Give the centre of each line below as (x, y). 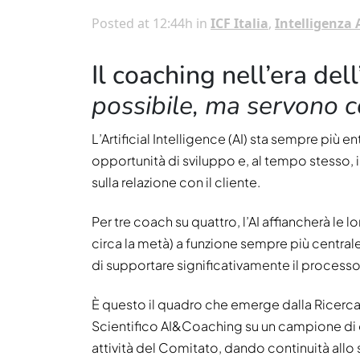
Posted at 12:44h (142, 23)
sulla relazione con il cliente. (176, 182)
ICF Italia (239, 23)
